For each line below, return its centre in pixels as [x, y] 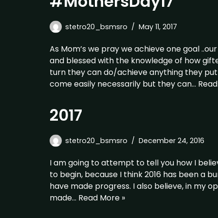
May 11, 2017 [158, 27]
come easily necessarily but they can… [124, 84]
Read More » [102, 198]
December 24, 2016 [172, 141]
